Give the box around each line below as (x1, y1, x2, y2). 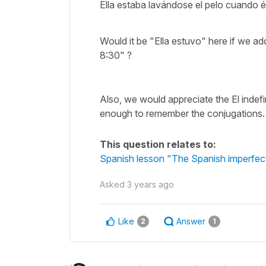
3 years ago (127, 179, 174, 189)
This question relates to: (100, 138, 216, 150)
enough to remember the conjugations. (100, 107, 265, 119)
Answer (176, 216, 205, 226)
